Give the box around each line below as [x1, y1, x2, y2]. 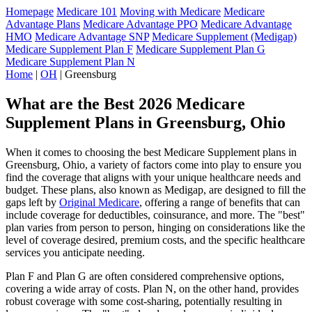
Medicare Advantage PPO [83, 18, 198, 30]
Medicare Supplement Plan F [6, 43, 133, 55]
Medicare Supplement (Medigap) [152, 31, 297, 42]
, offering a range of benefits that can [139, 196, 300, 208]
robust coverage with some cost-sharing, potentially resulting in [6, 295, 282, 307]
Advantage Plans [6, 18, 80, 30]
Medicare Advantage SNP [35, 31, 149, 42]
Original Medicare [59, 196, 139, 208]
